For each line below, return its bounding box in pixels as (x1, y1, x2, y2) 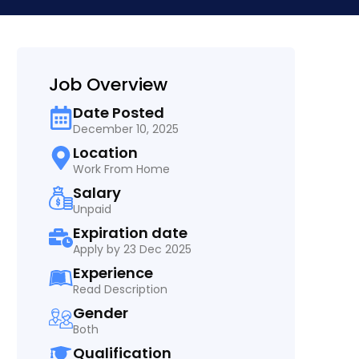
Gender (72, 302, 128, 323)
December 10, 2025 (72, 120, 179, 137)
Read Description (72, 280, 167, 297)
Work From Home (72, 160, 170, 177)
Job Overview (48, 71, 167, 97)
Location (72, 142, 138, 163)
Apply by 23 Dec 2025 (72, 240, 192, 257)
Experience (72, 262, 153, 283)
